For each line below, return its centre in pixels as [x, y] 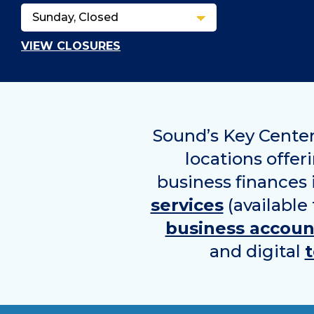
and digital [257, 251]
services [187, 205]
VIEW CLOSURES [71, 46]
